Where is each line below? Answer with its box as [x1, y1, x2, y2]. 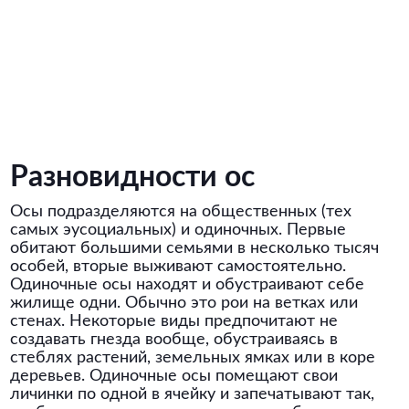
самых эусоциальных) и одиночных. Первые [10, 222, 347, 238]
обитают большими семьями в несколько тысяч [10, 240, 380, 257]
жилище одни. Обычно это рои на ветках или [10, 295, 359, 311]
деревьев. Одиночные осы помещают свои [10, 368, 339, 384]
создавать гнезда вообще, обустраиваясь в [10, 331, 339, 348]
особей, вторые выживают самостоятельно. [10, 258, 347, 275]
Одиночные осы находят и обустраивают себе [10, 277, 365, 293]
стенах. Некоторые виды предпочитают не [10, 313, 339, 330]
